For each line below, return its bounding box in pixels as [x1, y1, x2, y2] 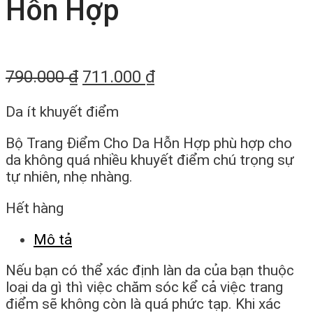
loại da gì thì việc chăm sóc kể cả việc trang [6, 279, 283, 296]
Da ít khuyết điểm [6, 103, 119, 121]
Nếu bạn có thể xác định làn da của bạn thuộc [6, 262, 294, 279]
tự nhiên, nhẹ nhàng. [6, 168, 133, 185]
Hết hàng [6, 199, 64, 217]
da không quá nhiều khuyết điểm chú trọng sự [6, 151, 294, 168]
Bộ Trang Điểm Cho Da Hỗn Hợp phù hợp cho [6, 134, 292, 152]
